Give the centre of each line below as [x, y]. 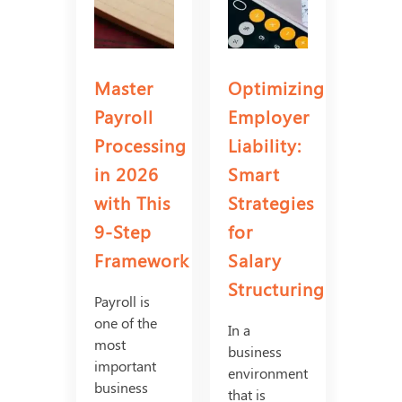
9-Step [123, 232]
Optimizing [276, 88]
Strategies [271, 203]
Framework [142, 260]
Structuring [276, 289]
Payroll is [122, 301]
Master [124, 88]
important [126, 366]
